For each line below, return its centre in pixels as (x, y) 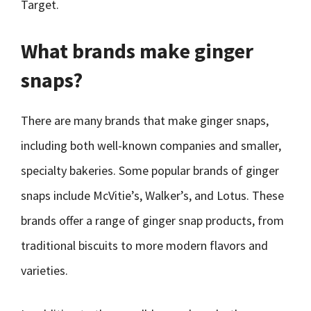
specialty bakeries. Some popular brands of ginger (150, 170)
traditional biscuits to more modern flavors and (144, 245)
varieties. (44, 270)
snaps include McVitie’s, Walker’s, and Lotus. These (152, 195)
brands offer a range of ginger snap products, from (152, 220)
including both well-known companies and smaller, (151, 145)
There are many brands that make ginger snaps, (145, 120)
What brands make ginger (137, 51)
